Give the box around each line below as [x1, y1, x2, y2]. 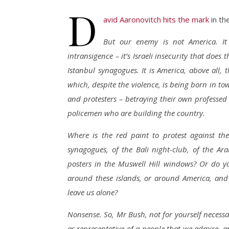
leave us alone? [67, 187, 118, 197]
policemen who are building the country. [67, 108, 205, 118]
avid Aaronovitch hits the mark [103, 14, 209, 25]
